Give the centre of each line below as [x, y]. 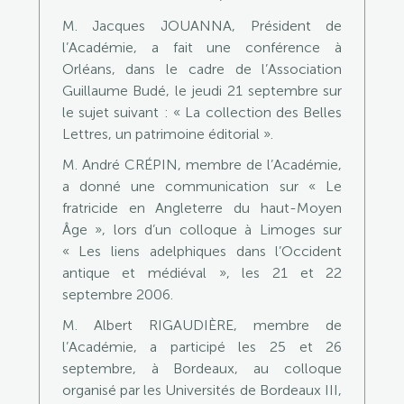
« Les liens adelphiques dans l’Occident [202, 251]
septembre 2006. [117, 294]
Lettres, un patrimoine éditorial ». [167, 134]
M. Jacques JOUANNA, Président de [202, 26]
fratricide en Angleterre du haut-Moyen [202, 208]
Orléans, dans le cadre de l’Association [202, 69]
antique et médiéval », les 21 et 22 [202, 273]
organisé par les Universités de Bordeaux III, [202, 390]
